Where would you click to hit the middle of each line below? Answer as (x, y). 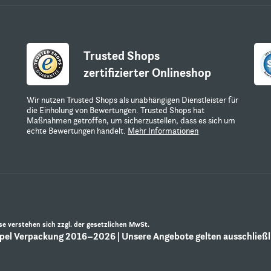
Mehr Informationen (163, 131)
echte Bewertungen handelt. (77, 131)
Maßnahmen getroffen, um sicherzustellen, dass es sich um (131, 120)
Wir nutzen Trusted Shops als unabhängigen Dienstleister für (133, 100)
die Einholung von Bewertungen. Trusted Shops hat (116, 110)
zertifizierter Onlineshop (148, 73)
